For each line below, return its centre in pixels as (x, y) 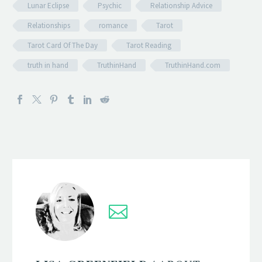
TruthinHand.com (193, 65)
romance (113, 26)
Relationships (49, 26)
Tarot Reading (149, 46)
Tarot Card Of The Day (63, 46)
